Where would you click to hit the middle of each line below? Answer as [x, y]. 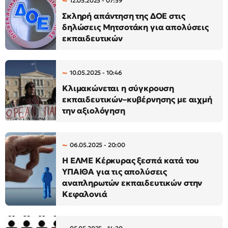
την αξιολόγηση [94, 110]
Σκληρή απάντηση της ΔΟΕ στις [124, 16]
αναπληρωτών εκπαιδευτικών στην [132, 183]
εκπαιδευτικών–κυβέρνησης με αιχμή [137, 99]
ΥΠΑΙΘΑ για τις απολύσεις [115, 172]
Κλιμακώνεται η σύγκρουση [118, 88]
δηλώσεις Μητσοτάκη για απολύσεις [135, 27]
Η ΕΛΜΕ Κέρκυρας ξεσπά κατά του [131, 160]
